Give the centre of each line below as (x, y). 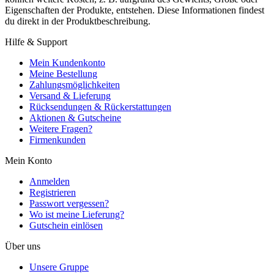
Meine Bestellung (63, 73)
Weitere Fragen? (61, 128)
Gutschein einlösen (66, 225)
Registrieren (53, 192)
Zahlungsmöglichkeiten (75, 84)
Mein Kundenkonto (67, 62)
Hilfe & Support (36, 42)
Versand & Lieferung (70, 95)
